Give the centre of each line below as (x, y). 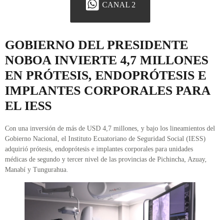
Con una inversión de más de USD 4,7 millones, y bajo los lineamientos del (110, 129)
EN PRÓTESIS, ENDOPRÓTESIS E (106, 76)
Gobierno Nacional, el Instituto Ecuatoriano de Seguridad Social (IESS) (105, 139)
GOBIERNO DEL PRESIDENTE (96, 45)
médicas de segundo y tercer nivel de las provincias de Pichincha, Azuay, (106, 160)
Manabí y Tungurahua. (37, 170)
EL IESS (28, 106)
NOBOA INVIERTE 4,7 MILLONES (107, 60)
